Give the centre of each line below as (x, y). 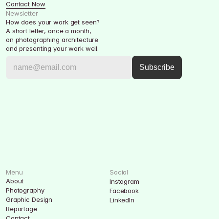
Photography (25, 190)
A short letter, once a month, (50, 31)
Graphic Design (29, 199)
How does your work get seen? (53, 22)
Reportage (22, 209)
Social (119, 172)
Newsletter (22, 13)
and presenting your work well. (53, 48)
